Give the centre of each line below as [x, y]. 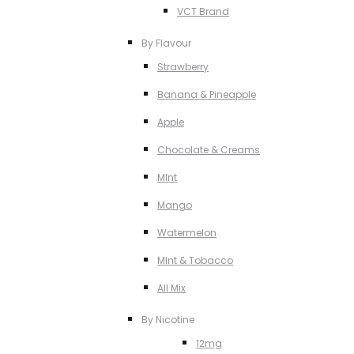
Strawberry [183, 67]
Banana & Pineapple [207, 94]
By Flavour [166, 43]
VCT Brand [203, 11]
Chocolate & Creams [209, 150]
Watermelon [187, 233]
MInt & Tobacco [195, 260]
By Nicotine [168, 320]
